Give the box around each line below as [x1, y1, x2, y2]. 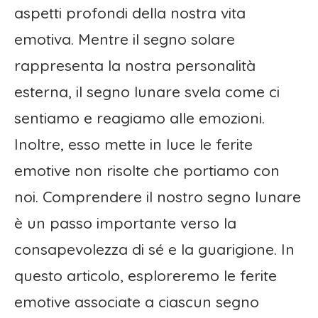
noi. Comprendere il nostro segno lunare [14, 187, 301, 207]
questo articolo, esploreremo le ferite [14, 266, 277, 285]
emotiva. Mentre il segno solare [14, 30, 235, 49]
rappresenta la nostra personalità [14, 56, 256, 75]
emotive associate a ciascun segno [14, 292, 259, 312]
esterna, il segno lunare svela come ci [14, 82, 280, 102]
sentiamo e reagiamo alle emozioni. [14, 109, 265, 128]
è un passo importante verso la [14, 214, 236, 233]
